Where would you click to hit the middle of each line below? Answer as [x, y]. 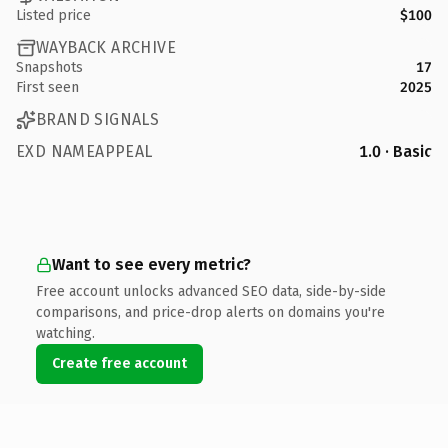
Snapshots [49, 67]
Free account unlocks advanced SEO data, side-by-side [211, 291]
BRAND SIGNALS [98, 119]
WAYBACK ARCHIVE [106, 47]
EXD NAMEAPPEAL [84, 151]
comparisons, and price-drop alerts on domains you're [210, 312]
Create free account [119, 363]
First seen [47, 87]
